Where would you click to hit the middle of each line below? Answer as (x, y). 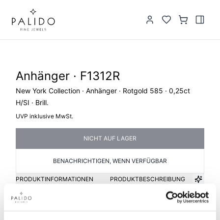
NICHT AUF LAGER (110, 138)
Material (130, 210)
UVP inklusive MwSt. (44, 116)
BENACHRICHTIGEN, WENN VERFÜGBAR (110, 161)
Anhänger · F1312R (68, 76)
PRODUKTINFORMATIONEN (55, 179)
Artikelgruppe (36, 210)
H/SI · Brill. (32, 102)
